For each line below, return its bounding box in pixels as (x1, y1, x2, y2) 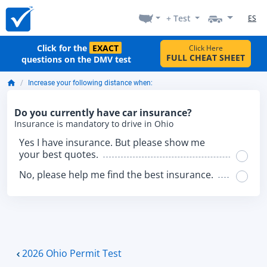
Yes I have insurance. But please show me (19, 136, 205, 149)
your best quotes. (19, 148, 98, 161)
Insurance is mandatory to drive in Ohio (14, 118, 173, 129)
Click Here (188, 43, 223, 53)
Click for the (37, 42, 89, 54)
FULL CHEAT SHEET (166, 52, 245, 63)
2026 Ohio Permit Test (22, 247, 122, 260)
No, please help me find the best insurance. (19, 168, 213, 181)
